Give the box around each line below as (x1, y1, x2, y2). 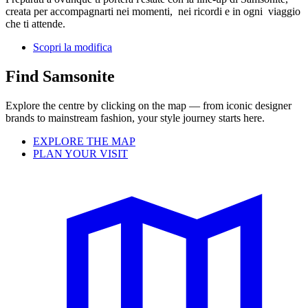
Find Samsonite (5, 67, 115, 86)
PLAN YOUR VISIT (33, 148, 128, 160)
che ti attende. (5, 18, 65, 30)
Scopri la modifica (33, 41, 112, 54)
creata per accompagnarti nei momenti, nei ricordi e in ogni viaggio (5, 5, 300, 18)
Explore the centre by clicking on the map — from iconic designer (5, 100, 291, 112)
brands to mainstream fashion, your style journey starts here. (5, 112, 265, 124)
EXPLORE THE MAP (33, 135, 135, 148)
